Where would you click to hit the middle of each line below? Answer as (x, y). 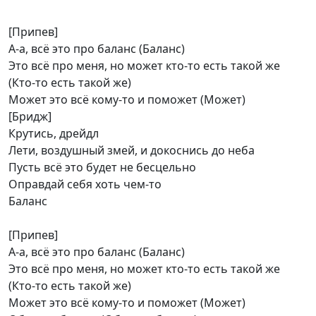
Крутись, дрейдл (54, 133)
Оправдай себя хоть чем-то (85, 184)
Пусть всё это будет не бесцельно (102, 167)
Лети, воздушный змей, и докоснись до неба (132, 150)
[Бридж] (30, 116)
